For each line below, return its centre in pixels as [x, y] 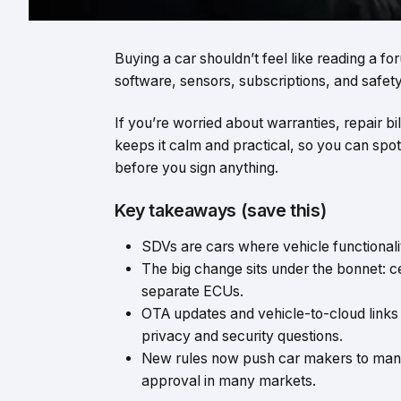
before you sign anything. [196, 168]
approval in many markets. [229, 380]
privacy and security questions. [242, 336]
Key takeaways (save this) [221, 210]
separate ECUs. [192, 291]
